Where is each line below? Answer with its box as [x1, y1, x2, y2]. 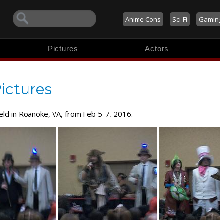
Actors [145, 44, 169, 53]
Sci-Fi [172, 15, 187, 24]
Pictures [48, 44, 79, 53]
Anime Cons [125, 15, 161, 24]
